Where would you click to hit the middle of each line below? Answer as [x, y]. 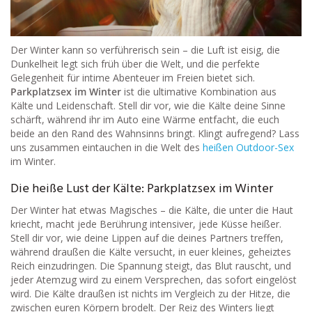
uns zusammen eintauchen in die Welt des [107, 147]
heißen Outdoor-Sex [248, 147]
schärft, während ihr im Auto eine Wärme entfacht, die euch [145, 119]
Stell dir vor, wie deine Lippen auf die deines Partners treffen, [147, 237]
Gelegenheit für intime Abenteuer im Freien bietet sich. [133, 77]
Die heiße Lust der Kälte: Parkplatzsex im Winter [142, 189]
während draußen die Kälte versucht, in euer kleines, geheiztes [151, 251]
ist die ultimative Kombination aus [199, 91]
